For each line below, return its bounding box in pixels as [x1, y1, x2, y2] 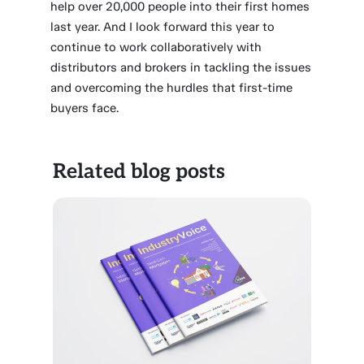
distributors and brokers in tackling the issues [50, 60, 312, 75]
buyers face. [50, 101, 119, 115]
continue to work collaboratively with [50, 40, 262, 54]
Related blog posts [53, 159, 226, 184]
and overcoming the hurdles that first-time [50, 80, 293, 95]
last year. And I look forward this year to [50, 19, 275, 34]
